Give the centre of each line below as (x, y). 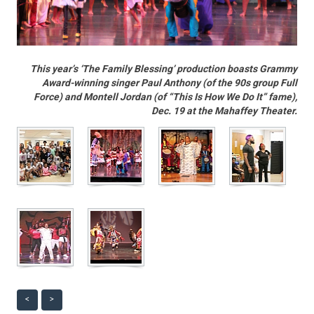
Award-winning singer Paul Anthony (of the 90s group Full (170, 83)
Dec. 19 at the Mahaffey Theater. (224, 111)
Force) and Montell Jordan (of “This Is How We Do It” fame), (165, 97)
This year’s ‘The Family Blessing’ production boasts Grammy (164, 69)
